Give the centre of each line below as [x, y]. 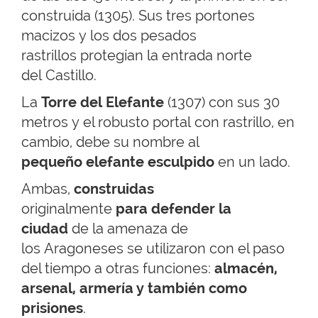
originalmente [68, 209]
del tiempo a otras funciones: [118, 269]
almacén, [246, 269]
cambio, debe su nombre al [110, 142]
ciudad [45, 229]
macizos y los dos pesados [109, 36]
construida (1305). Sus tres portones [138, 16]
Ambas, [46, 189]
